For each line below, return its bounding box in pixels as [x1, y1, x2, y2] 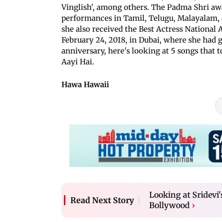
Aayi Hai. [61, 56, 96, 66]
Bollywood [149, 200, 190, 210]
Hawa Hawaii [61, 79, 109, 89]
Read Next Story [70, 195, 134, 205]
